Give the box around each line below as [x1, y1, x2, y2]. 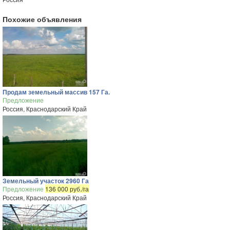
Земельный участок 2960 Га [3, 176, 89, 185]
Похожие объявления [3, 14, 82, 24]
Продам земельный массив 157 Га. [3, 87, 110, 97]
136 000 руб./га [45, 184, 89, 193]
